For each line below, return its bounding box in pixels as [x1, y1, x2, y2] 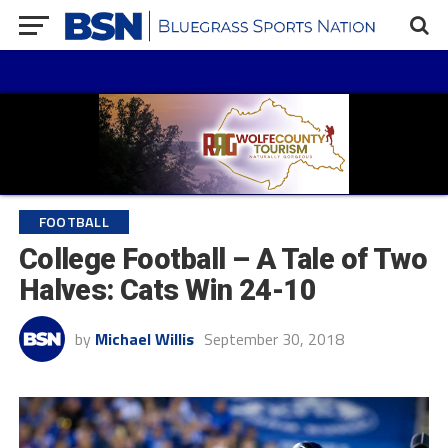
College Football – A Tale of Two [18, 242, 428, 276]
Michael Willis [94, 327, 194, 351]
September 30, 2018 [203, 327, 344, 351]
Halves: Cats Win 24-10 [18, 273, 316, 307]
